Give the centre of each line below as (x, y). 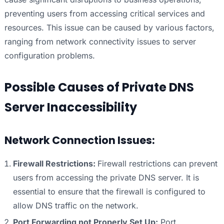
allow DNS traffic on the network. (75, 206)
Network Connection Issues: (79, 140)
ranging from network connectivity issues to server (100, 42)
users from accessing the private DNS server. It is (106, 178)
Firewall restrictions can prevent (157, 164)
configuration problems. (49, 56)
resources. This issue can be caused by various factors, (109, 28)
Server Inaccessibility (70, 107)
